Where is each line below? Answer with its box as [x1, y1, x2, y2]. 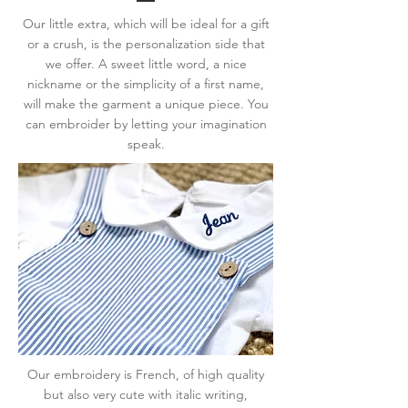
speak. [127, 136, 165, 152]
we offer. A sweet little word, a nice [45, 56, 247, 72]
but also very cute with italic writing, [44, 386, 248, 403]
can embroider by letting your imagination [25, 116, 267, 132]
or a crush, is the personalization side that [26, 36, 265, 52]
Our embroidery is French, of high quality [27, 366, 264, 382]
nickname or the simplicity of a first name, [27, 76, 264, 92]
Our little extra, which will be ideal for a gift [22, 15, 270, 32]
